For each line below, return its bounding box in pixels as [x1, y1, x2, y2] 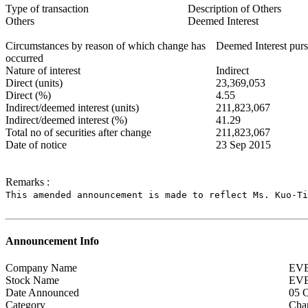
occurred [5, 52, 43, 65]
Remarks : [5, 176, 49, 188]
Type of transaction [5, 3, 89, 15]
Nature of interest [5, 65, 80, 77]
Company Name [5, 261, 77, 274]
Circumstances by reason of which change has [5, 40, 206, 52]
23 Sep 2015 [216, 139, 271, 151]
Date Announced [5, 286, 79, 298]
